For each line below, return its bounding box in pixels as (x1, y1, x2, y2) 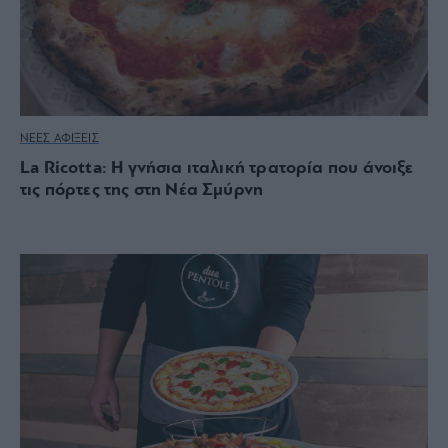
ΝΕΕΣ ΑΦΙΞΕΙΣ (20, 132, 99, 145)
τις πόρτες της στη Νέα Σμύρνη (20, 180, 264, 200)
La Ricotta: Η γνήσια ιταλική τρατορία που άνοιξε (20, 158, 414, 178)
